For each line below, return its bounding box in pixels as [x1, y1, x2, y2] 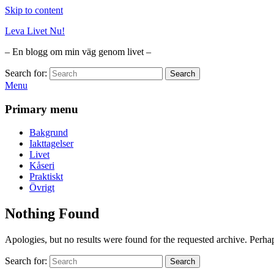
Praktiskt [29, 171, 63, 182]
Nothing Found [5, 206, 99, 222]
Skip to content [5, 5, 63, 15]
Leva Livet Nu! [5, 26, 65, 36]
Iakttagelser [29, 138, 73, 149]
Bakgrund [29, 127, 68, 138]
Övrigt [29, 182, 54, 193]
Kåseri [29, 160, 54, 171]
